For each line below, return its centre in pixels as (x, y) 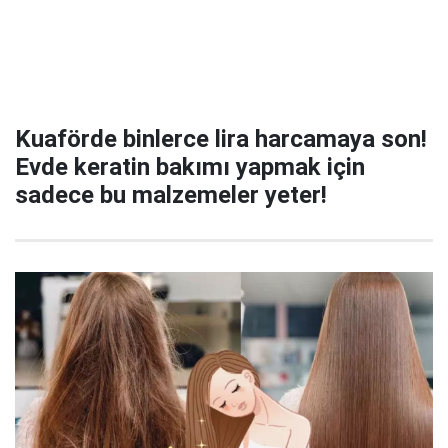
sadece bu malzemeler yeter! (171, 195)
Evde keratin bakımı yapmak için (190, 167)
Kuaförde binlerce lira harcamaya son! (221, 139)
